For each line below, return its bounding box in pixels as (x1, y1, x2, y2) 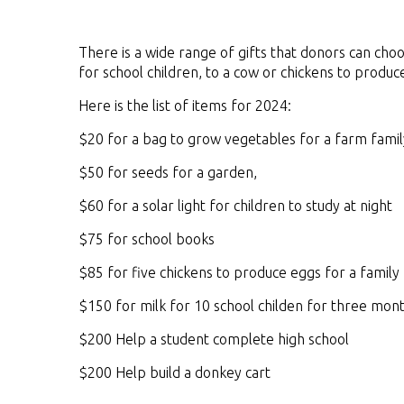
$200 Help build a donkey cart (78, 364, 271, 381)
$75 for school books (78, 231, 215, 247)
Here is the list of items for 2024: (78, 97, 291, 114)
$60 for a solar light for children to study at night (78, 197, 392, 214)
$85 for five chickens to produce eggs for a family (78, 264, 399, 280)
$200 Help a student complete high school (78, 331, 349, 347)
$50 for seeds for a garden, (78, 164, 257, 180)
